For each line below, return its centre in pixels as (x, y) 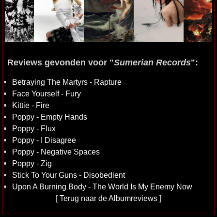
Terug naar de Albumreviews (108, 198)
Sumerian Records (152, 62)
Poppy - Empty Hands (50, 117)
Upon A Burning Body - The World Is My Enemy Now (102, 186)
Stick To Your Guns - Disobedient (69, 175)
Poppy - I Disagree (44, 140)
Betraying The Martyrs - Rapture (67, 82)
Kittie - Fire (31, 105)
